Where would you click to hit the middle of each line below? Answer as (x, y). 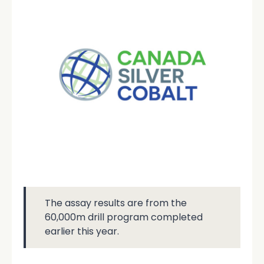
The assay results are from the (116, 203)
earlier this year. (82, 231)
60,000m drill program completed (124, 217)
